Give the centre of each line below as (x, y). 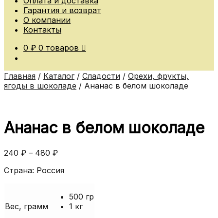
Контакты (42, 30)
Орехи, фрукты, (158, 76)
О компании (47, 20)
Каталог (59, 76)
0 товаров (59, 48)
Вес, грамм (27, 206)
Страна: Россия (34, 170)
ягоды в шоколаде (40, 86)
